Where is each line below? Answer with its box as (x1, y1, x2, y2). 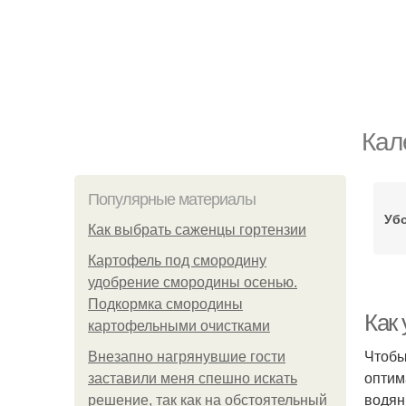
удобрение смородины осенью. (88, 275, 297, 290)
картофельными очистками (88, 318, 270, 333)
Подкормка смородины (88, 296, 243, 312)
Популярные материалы (88, 190, 256, 208)
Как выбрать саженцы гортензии (88, 222, 306, 237)
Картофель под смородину (88, 253, 266, 268)
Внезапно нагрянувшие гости (88, 349, 285, 364)
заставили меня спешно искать (88, 371, 297, 386)
